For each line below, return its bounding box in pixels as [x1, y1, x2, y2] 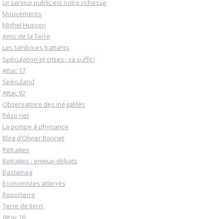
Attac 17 [2, 66, 25, 75]
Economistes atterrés [2, 178, 66, 188]
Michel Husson [2, 21, 46, 30]
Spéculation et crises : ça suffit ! [2, 54, 95, 64]
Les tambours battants [2, 43, 69, 52]
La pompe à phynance [2, 122, 68, 131]
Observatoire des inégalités [2, 100, 85, 109]
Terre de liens [2, 201, 44, 211]
